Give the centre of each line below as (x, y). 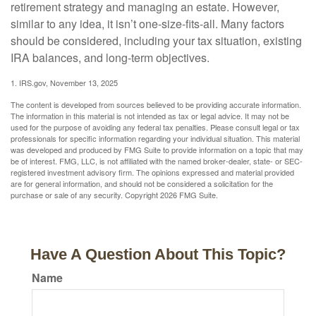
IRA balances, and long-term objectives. (110, 57)
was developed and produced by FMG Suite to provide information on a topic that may (157, 150)
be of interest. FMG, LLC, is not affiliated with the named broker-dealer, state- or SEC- (157, 161)
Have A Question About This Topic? (158, 254)
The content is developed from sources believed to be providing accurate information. (156, 104)
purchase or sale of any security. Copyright (85, 195)
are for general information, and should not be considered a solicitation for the (142, 183)
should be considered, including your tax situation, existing (156, 41)
